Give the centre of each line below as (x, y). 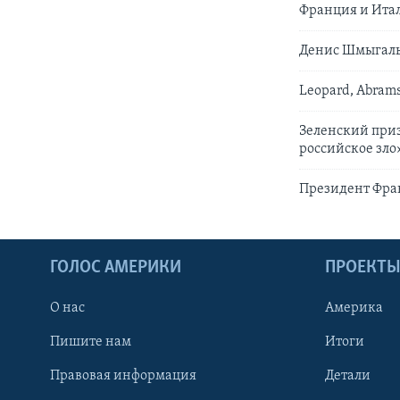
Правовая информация (123, 375)
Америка (354, 308)
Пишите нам (91, 342)
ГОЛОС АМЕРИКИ (116, 267)
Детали (348, 375)
